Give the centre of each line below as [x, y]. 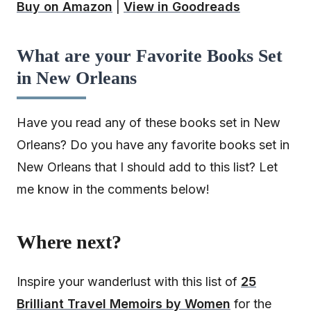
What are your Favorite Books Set [150, 56]
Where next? [69, 242]
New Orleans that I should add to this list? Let [147, 167]
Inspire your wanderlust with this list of [129, 281]
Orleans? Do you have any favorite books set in [153, 145]
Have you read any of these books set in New [149, 123]
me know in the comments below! [113, 190]
